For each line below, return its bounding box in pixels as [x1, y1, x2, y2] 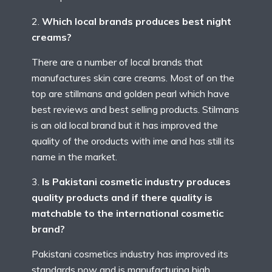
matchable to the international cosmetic [32, 207, 223, 220]
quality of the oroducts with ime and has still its [32, 135, 234, 148]
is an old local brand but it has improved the [32, 119, 218, 132]
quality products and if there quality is [32, 191, 212, 204]
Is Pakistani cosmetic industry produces [42, 175, 231, 188]
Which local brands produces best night [42, 15, 231, 28]
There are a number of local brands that [32, 56, 203, 69]
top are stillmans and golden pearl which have [32, 87, 229, 100]
